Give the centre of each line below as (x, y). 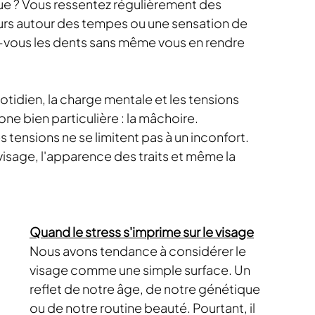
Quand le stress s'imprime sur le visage (142, 232)
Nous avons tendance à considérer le (139, 251)
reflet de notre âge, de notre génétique (146, 289)
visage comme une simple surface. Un (141, 270)
